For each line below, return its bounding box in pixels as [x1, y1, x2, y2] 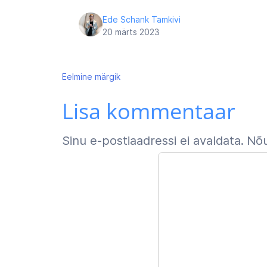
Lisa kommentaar [62, 97, 235, 126]
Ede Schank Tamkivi [103, 14, 181, 24]
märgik [95, 72, 120, 82]
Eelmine [62, 72, 92, 82]
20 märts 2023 [103, 27, 160, 37]
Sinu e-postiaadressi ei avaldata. [62, 133, 244, 148]
